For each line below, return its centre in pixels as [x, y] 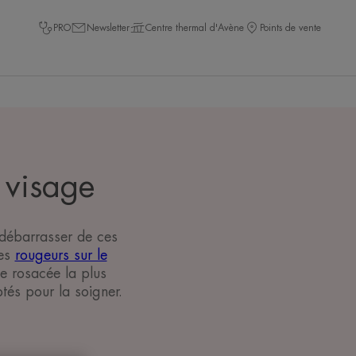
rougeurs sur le [61, 255]
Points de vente [290, 27]
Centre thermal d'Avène [195, 27]
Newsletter [108, 27]
